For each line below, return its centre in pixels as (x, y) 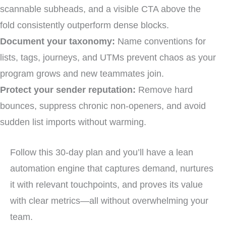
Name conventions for (160, 41)
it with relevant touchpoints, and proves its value (106, 184)
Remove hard (164, 90)
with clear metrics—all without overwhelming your (109, 200)
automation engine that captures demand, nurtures (112, 168)
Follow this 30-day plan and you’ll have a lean (102, 152)
